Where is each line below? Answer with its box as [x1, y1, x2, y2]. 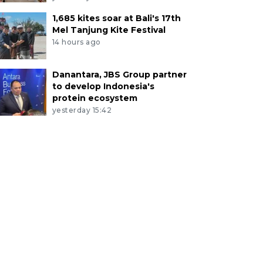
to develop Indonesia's [52, 80, 154, 92]
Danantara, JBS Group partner [52, 69, 187, 80]
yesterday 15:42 [52, 105, 112, 114]
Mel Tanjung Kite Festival [52, 24, 166, 35]
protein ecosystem [52, 92, 137, 103]
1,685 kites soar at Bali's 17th [52, 12, 181, 23]
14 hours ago [52, 37, 101, 46]
